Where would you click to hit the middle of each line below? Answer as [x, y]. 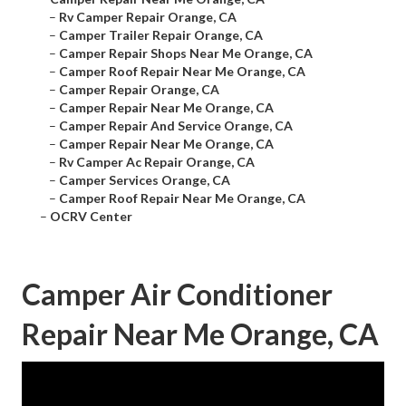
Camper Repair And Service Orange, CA [176, 126]
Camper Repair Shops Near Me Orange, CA [186, 53]
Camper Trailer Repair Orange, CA [161, 35]
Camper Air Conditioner [177, 295]
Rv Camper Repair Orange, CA [148, 17]
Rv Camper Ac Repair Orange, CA [157, 162]
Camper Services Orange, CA [145, 180]
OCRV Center [91, 217]
